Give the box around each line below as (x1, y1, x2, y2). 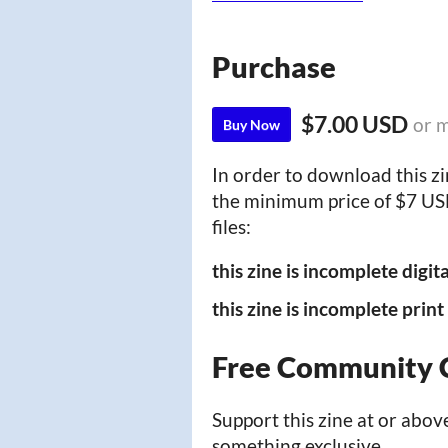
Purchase (212, 50, 336, 84)
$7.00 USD (301, 110, 408, 139)
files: (212, 214, 251, 238)
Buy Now (223, 115, 280, 133)
